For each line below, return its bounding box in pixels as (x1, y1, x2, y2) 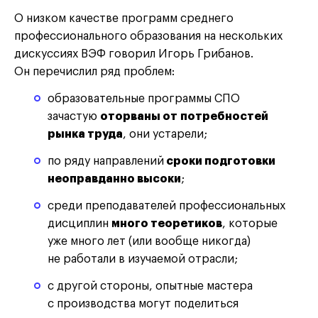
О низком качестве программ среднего (14, 13, 234, 25)
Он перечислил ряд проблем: (14, 66, 175, 78)
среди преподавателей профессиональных (47, 200, 285, 212)
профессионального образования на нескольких (14, 31, 283, 43)
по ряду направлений (47, 155, 164, 168)
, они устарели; (122, 128, 207, 141)
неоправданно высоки (47, 173, 181, 185)
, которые (221, 218, 278, 230)
